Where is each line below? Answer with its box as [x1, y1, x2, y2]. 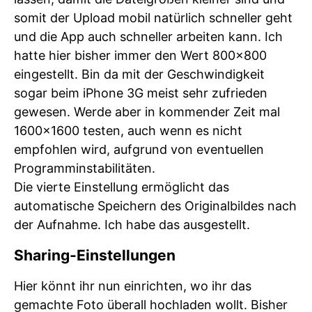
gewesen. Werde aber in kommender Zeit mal [14, 104, 280, 119]
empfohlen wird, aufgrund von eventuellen [14, 142, 264, 157]
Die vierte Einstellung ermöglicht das [14, 180, 229, 194]
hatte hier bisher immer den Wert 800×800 [14, 48, 267, 63]
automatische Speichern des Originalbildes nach [14, 198, 297, 213]
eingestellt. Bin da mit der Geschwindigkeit [14, 67, 265, 81]
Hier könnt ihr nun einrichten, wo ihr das [14, 279, 251, 293]
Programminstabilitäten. [14, 161, 155, 175]
